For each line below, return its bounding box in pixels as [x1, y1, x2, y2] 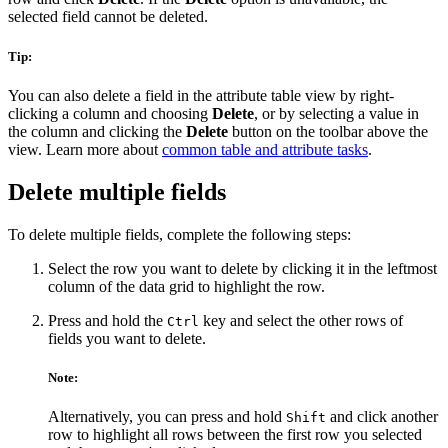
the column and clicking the [8, 122, 186, 140]
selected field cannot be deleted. [8, 8, 208, 26]
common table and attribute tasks [162, 140, 368, 158]
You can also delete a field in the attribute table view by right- [8, 86, 394, 104]
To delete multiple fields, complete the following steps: [8, 225, 351, 243]
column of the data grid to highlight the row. [48, 277, 325, 295]
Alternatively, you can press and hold [48, 407, 286, 425]
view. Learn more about [8, 140, 162, 158]
